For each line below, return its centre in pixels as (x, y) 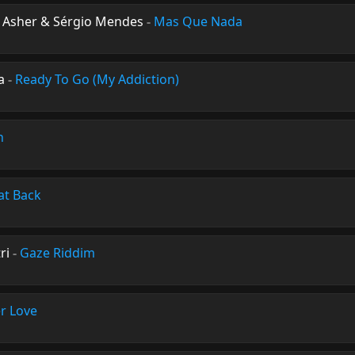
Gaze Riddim (57, 253)
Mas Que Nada (198, 21)
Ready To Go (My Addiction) (97, 79)
